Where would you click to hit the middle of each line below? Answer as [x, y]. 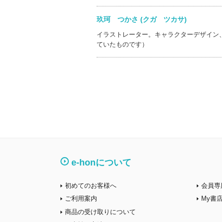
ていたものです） [122, 44]
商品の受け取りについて [100, 212]
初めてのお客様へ [91, 185]
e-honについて [101, 163]
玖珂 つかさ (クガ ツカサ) [148, 19]
